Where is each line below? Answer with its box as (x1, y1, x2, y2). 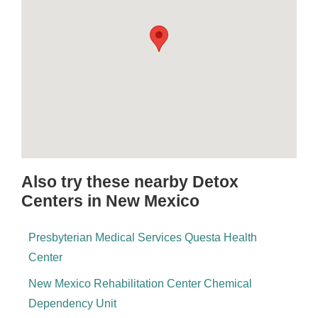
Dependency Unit (28, 297, 116, 309)
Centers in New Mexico (21, 192, 199, 210)
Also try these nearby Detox (21, 172, 238, 191)
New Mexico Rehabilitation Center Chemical (28, 278, 252, 290)
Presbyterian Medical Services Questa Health (28, 231, 257, 243)
